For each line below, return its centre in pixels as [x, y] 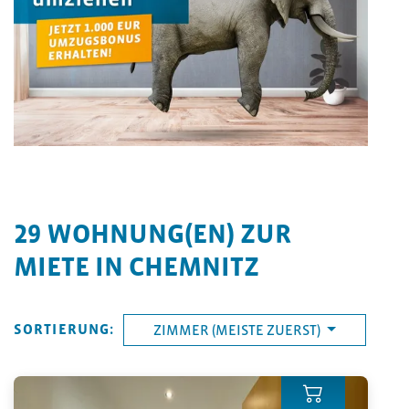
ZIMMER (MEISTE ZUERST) [239, 330]
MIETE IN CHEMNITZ [136, 266]
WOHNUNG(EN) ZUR [166, 233]
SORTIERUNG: [64, 329]
